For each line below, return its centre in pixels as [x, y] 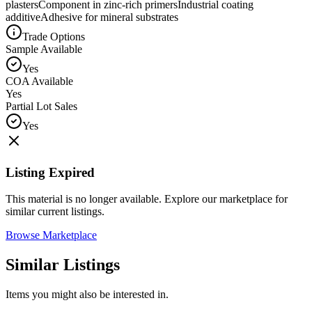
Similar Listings [63, 265]
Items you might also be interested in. [87, 295]
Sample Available [44, 49]
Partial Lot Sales [41, 106]
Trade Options [54, 36]
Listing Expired [50, 172]
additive [23, 17]
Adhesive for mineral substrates [109, 17]
